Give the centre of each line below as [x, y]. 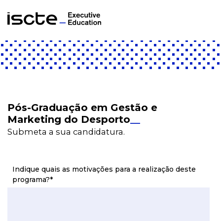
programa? [31, 180]
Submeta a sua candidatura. [66, 132]
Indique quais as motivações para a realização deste [104, 169]
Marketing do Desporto [69, 119]
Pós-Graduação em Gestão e [82, 108]
